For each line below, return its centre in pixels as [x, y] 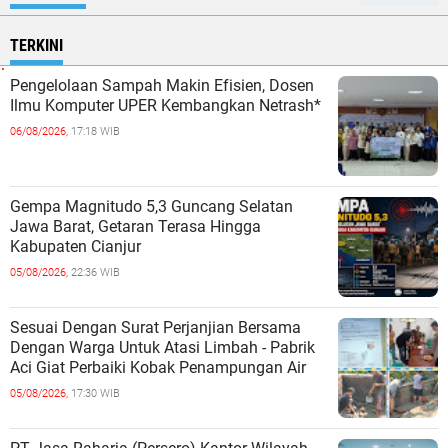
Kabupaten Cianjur [75, 247]
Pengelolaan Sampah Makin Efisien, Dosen [162, 86]
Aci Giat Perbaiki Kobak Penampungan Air [158, 368]
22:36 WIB [95, 273]
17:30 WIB [95, 394]
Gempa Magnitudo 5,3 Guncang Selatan [151, 207]
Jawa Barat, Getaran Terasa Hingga [135, 227]
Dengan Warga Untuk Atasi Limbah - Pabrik [162, 348]
